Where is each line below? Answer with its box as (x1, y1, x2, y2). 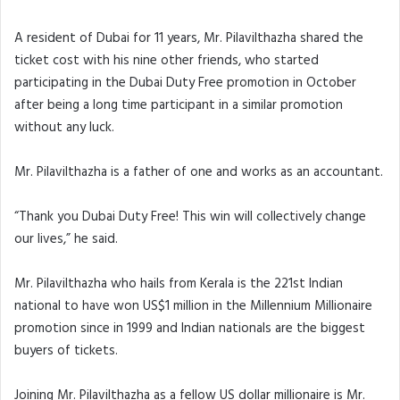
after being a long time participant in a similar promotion (14, 95, 343, 117)
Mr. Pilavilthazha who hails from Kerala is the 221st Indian (14, 273, 343, 296)
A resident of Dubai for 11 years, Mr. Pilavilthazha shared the (14, 28, 363, 50)
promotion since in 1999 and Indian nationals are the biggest (14, 318, 365, 340)
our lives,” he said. (14, 229, 118, 251)
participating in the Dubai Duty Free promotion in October (14, 72, 356, 95)
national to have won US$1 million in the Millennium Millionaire (14, 296, 372, 318)
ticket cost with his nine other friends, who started (14, 50, 319, 72)
